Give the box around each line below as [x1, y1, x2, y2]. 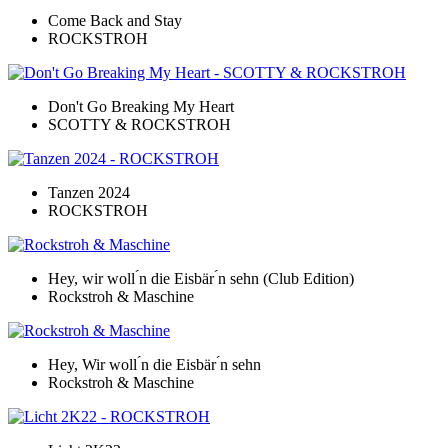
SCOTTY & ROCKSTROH [48, 115, 231, 133]
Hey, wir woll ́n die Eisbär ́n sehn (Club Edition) [48, 269, 354, 287]
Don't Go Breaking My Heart [48, 97, 234, 115]
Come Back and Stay [48, 11, 182, 29]
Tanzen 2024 [48, 183, 130, 201]
